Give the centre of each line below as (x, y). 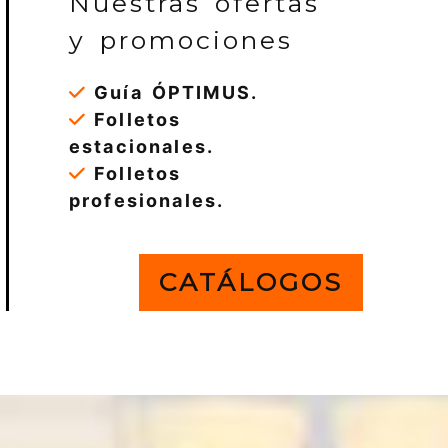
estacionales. (142, 172)
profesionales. (147, 226)
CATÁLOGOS (250, 307)
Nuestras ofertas (194, 28)
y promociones (181, 65)
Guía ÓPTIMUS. (171, 118)
